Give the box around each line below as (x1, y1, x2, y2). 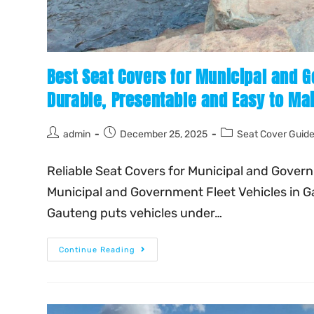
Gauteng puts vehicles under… (47, 205, 223, 221)
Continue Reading (59, 245, 136, 255)
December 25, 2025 (120, 128, 208, 141)
